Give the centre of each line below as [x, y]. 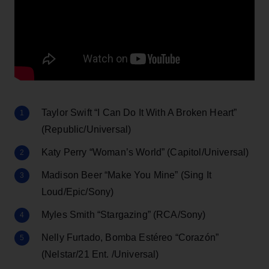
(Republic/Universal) [86, 129]
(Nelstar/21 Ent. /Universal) [100, 254]
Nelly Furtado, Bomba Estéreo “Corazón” [130, 237]
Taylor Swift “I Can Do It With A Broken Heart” [139, 112]
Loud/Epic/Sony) [78, 192]
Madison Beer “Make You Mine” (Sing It [126, 175]
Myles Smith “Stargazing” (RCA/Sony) [124, 214]
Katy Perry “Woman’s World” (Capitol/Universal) [145, 152]
